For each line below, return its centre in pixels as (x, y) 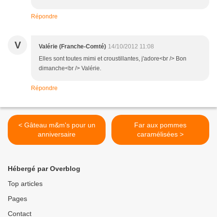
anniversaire (57, 134)
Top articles (25, 184)
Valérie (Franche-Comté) (72, 47)
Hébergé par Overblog (44, 169)
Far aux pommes (160, 125)
